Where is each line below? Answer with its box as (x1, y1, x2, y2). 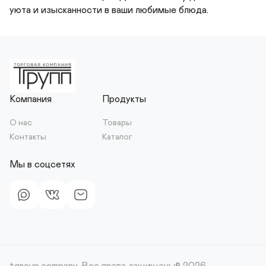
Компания (9, 94, 52, 104)
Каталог (102, 133, 132, 141)
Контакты (9, 133, 46, 141)
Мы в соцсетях (9, 160, 75, 169)
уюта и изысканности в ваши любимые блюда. (9, 5, 208, 15)
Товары (102, 119, 132, 127)
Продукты (102, 94, 146, 104)
